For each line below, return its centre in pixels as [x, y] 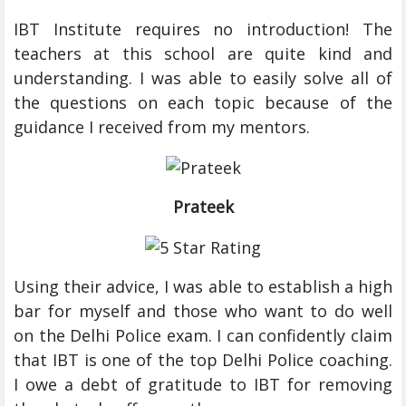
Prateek [203, 206]
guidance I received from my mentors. [162, 127]
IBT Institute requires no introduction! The [203, 29]
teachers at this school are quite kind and [203, 54]
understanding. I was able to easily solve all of [203, 78]
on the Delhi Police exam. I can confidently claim [203, 335]
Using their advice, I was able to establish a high [203, 286]
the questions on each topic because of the [203, 103]
